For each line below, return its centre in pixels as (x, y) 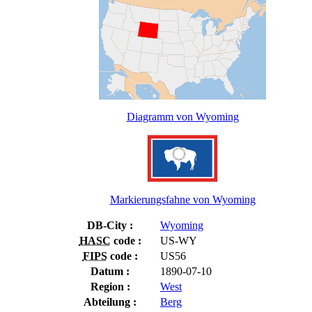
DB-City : (110, 225)
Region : (110, 286)
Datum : (110, 271)
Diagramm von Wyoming (182, 116)
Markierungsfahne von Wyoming (182, 199)
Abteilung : (110, 302)
